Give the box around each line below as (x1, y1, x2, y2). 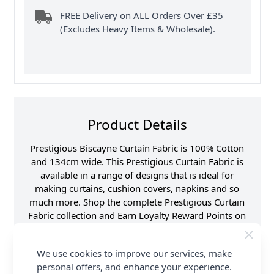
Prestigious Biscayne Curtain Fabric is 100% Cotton (30, 141, 244, 154)
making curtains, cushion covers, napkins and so (35, 182, 239, 194)
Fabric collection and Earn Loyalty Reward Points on (28, 209, 246, 221)
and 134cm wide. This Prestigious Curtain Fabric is (31, 155, 243, 168)
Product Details (87, 115, 187, 135)
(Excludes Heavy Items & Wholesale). (60, 23, 216, 35)
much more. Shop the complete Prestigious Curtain (29, 195, 245, 208)
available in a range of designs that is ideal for (40, 168, 234, 181)
